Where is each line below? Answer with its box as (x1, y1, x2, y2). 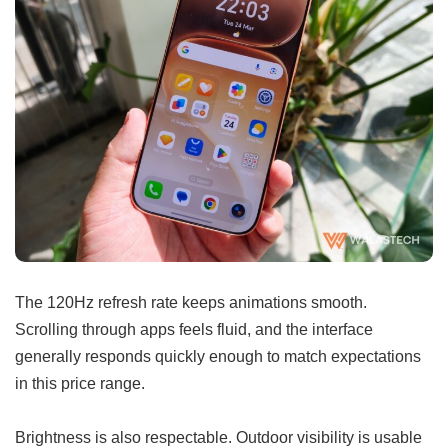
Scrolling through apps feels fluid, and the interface (15, 320, 373, 339)
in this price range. (15, 374, 145, 393)
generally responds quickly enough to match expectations (15, 347, 421, 366)
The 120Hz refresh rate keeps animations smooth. (15, 293, 367, 312)
